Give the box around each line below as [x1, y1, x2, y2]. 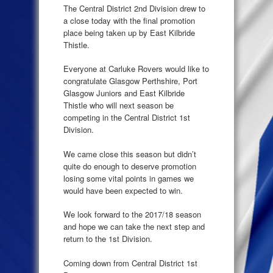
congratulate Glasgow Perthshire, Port [63, 75, 197, 87]
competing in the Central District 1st [63, 112, 190, 124]
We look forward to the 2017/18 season [63, 208, 201, 221]
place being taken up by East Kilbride [63, 26, 195, 38]
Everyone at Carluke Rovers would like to [63, 63, 209, 75]
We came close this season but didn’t [63, 147, 196, 160]
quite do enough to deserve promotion [63, 160, 196, 172]
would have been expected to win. [63, 184, 183, 196]
